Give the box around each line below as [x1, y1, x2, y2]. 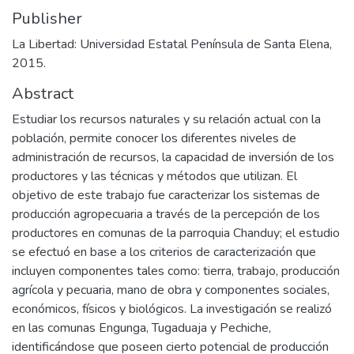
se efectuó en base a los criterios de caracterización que [12, 243, 316, 261]
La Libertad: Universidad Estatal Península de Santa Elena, [12, 36, 332, 53]
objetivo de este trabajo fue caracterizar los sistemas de [12, 186, 320, 204]
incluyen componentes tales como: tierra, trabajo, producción [12, 262, 340, 280]
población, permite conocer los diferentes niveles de [12, 130, 296, 147]
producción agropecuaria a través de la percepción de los [12, 205, 320, 223]
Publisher [12, 8, 82, 29]
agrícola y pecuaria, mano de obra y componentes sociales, [12, 281, 330, 299]
